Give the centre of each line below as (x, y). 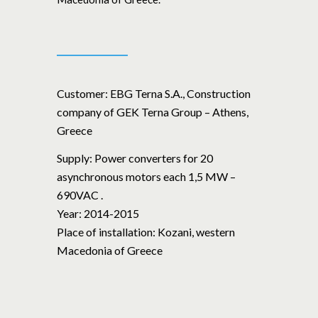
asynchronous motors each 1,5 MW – (146, 177)
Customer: (83, 93)
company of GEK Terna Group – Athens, (153, 111)
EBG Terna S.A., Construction (180, 93)
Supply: (75, 158)
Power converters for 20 (153, 158)
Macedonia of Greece (110, 251)
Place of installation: (106, 232)
